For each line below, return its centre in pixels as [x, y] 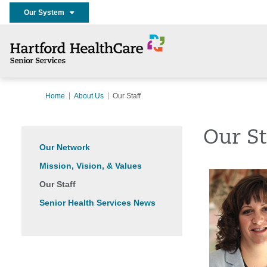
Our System [47, 12]
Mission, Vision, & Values [91, 166]
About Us [89, 96]
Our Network [65, 147]
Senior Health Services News [97, 203]
